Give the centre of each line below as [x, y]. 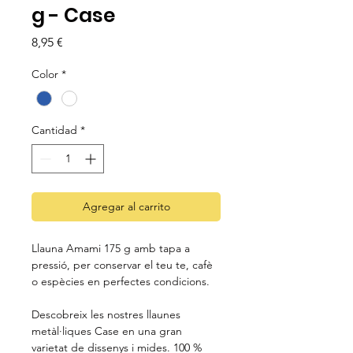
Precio [80, 42]
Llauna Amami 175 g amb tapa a [111, 248]
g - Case [73, 16]
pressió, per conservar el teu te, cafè [122, 264]
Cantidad [54, 130]
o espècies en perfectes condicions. [121, 281]
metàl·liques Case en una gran [107, 331]
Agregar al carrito [126, 206]
